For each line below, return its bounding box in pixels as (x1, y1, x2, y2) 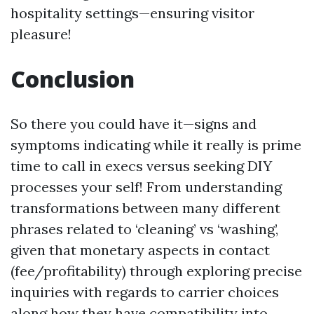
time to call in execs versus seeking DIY (11, 157, 272, 175)
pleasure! (11, 25, 71, 43)
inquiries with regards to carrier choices (11, 283, 279, 301)
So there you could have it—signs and (11, 115, 257, 132)
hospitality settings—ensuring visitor (11, 4, 254, 22)
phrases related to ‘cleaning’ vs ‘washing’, (11, 220, 278, 238)
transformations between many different (11, 199, 280, 217)
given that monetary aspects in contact (11, 241, 270, 259)
